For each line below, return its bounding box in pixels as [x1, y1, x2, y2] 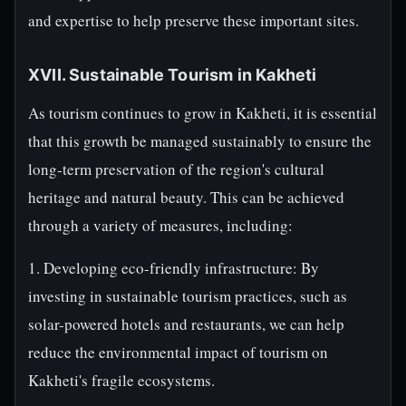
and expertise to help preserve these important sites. [28, 10, 359, 31]
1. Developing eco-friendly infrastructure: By [28, 257, 319, 278]
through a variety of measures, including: [28, 215, 293, 236]
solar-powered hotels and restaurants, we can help [28, 314, 344, 334]
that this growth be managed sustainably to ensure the [28, 130, 372, 151]
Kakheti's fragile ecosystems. [28, 370, 215, 391]
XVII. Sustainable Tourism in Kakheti [28, 65, 317, 84]
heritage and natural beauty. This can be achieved [28, 187, 344, 208]
